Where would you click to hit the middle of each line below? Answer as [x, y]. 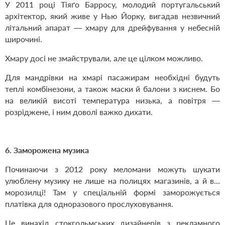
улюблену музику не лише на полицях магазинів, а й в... [113, 181]
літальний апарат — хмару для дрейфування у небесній [113, 28]
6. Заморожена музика [47, 150]
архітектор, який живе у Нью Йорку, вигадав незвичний [113, 16]
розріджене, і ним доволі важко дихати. [79, 112]
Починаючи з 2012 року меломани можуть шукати [113, 169]
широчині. [25, 39]
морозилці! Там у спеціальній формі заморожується [113, 192]
